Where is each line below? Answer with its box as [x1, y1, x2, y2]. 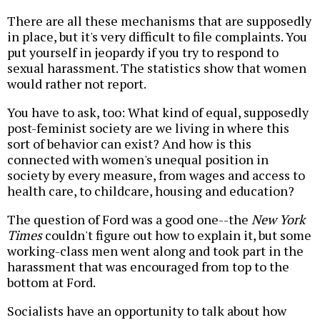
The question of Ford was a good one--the [7, 211, 251, 229]
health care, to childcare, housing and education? [7, 182, 294, 200]
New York [251, 211, 305, 229]
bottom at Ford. [7, 274, 96, 291]
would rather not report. [7, 75, 146, 93]
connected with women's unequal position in [7, 151, 269, 169]
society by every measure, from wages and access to [7, 166, 305, 184]
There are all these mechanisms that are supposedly [7, 12, 311, 30]
